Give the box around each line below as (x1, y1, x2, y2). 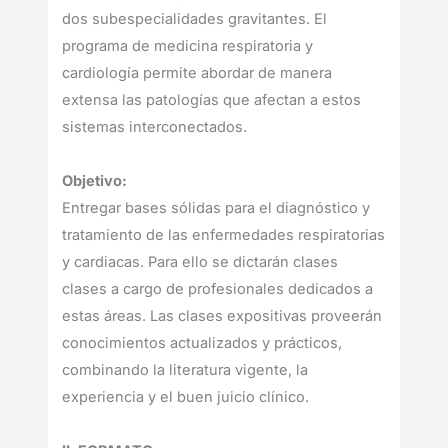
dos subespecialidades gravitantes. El (62, 10, 328, 29)
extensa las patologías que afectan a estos (62, 91, 362, 110)
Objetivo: (62, 172, 128, 191)
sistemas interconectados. (62, 118, 248, 137)
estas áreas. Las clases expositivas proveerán (62, 307, 383, 326)
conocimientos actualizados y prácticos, (62, 334, 343, 353)
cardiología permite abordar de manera (62, 64, 333, 83)
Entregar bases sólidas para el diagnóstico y (62, 199, 371, 218)
